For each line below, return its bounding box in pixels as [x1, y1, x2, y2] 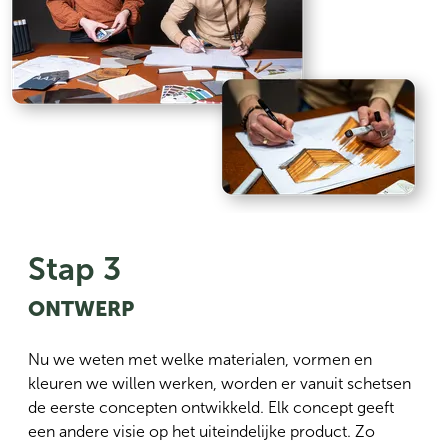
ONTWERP [28, 296, 134, 322]
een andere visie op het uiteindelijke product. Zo [28, 422, 375, 442]
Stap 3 [28, 250, 121, 289]
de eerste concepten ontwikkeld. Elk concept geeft [28, 398, 394, 418]
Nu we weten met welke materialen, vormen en [28, 350, 372, 370]
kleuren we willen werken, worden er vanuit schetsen [28, 374, 411, 394]
